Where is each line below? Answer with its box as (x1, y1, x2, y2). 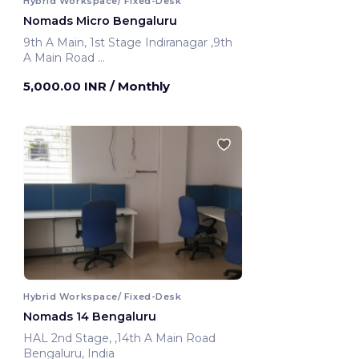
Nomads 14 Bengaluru (23, 309, 156, 324)
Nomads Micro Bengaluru (23, 13, 177, 28)
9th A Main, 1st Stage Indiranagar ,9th (23, 34, 211, 50)
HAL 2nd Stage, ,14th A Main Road (115, 330, 219, 345)
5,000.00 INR (23, 78, 110, 94)
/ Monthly (110, 78, 170, 94)
